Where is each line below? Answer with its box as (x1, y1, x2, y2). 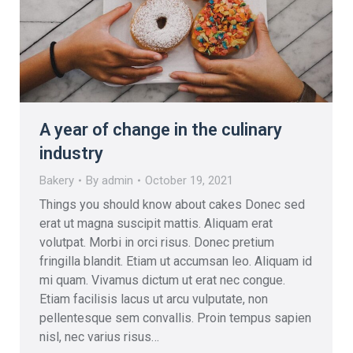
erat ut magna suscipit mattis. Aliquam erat (39, 215, 273, 231)
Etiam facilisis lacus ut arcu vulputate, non (39, 291, 268, 307)
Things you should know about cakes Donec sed (39, 196, 305, 212)
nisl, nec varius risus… (39, 329, 159, 344)
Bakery (39, 173, 74, 188)
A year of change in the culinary (39, 119, 282, 139)
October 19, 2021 (145, 173, 233, 188)
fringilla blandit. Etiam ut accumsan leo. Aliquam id (39, 253, 312, 269)
